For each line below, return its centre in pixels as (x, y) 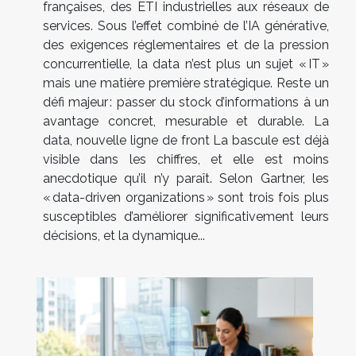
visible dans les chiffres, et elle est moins (186, 160)
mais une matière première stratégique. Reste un (186, 83)
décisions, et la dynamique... (124, 236)
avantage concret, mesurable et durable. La (186, 122)
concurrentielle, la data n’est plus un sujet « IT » (186, 64)
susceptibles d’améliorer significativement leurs (186, 217)
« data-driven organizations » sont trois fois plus (186, 198)
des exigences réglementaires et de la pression (186, 45)
